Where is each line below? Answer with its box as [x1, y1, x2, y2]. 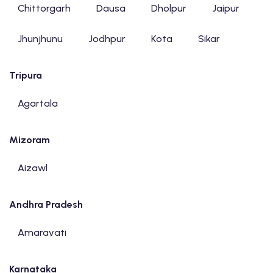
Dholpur [151, 2, 186, 14]
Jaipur [212, 2, 239, 14]
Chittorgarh [18, 2, 71, 14]
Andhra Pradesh [9, 199, 83, 210]
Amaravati [18, 227, 66, 238]
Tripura [9, 69, 42, 81]
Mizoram [9, 134, 50, 146]
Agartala [18, 97, 58, 109]
